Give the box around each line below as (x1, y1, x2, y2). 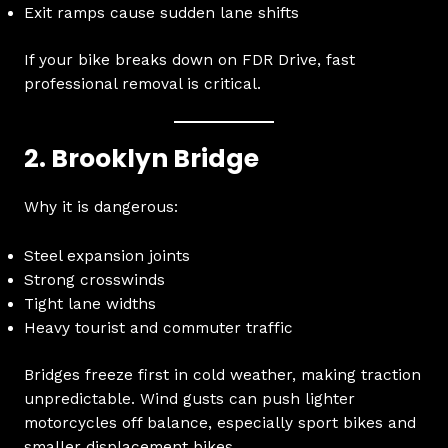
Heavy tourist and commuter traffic (23, 318, 293, 337)
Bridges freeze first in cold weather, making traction (23, 365, 421, 384)
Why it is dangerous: (23, 197, 178, 216)
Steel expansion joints (23, 246, 190, 265)
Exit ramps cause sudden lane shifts (23, 3, 299, 22)
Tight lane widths (23, 294, 156, 313)
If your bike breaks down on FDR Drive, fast (23, 51, 355, 70)
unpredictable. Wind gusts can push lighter (23, 389, 355, 408)
